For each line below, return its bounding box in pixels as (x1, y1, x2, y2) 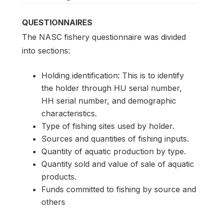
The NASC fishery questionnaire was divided (22, 32, 186, 42)
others (41, 197, 65, 207)
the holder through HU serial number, (41, 83, 182, 93)
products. (41, 172, 76, 182)
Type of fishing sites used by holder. (41, 121, 174, 131)
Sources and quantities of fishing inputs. (41, 134, 189, 144)
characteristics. (41, 109, 97, 119)
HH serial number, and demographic (41, 96, 176, 106)
